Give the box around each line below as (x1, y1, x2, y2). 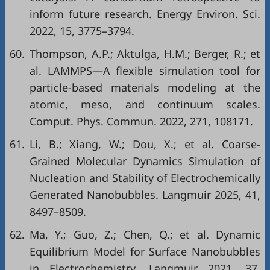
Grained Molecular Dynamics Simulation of (30, 154, 260, 169)
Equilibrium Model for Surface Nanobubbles (30, 244, 260, 259)
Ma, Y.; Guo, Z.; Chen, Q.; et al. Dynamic (30, 227, 260, 242)
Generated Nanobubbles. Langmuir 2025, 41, (30, 187, 260, 202)
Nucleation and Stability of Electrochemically (30, 171, 260, 186)
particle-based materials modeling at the (30, 80, 260, 95)
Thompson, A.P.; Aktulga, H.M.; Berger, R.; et (30, 46, 260, 61)
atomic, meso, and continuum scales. (30, 97, 260, 112)
